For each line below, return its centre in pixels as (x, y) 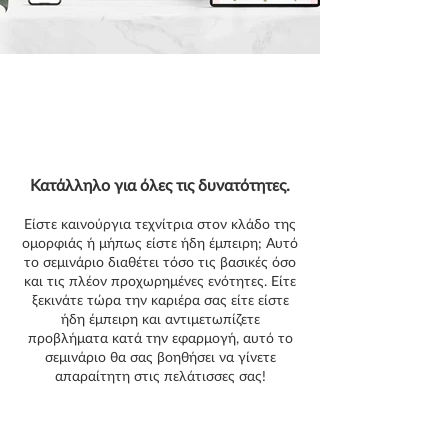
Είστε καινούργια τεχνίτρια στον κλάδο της (160, 223)
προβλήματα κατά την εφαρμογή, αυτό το (160, 337)
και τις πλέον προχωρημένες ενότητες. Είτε (160, 280)
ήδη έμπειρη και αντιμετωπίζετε (160, 318)
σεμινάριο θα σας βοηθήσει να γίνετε (160, 356)
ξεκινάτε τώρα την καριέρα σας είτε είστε (160, 299)
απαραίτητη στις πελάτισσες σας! (160, 375)
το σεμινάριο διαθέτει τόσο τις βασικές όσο (160, 261)
